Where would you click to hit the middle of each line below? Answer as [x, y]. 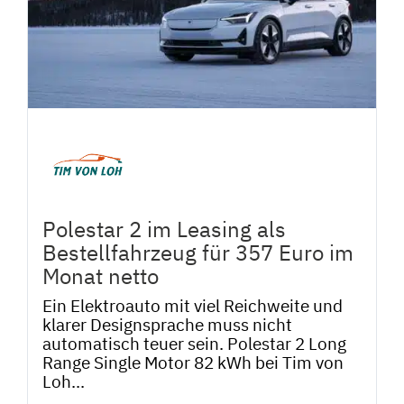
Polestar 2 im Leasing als [164, 230]
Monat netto [101, 276]
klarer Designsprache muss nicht [167, 325]
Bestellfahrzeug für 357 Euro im [198, 253]
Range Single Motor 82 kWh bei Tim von [193, 363]
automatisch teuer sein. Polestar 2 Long [194, 344]
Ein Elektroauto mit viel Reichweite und [193, 306]
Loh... [64, 381]
